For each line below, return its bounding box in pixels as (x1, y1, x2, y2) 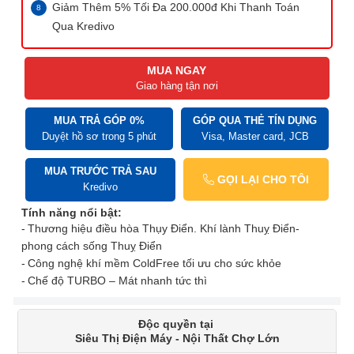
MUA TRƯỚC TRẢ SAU (43, 165, 156, 178)
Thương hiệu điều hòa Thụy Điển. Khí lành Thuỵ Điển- (28, 222, 299, 235)
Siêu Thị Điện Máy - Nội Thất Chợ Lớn (74, 332, 280, 345)
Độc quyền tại (137, 318, 217, 331)
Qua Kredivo (52, 20, 115, 33)
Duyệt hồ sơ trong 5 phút (42, 130, 156, 143)
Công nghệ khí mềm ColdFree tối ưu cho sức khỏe (28, 257, 284, 270)
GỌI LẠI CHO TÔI (213, 173, 309, 186)
